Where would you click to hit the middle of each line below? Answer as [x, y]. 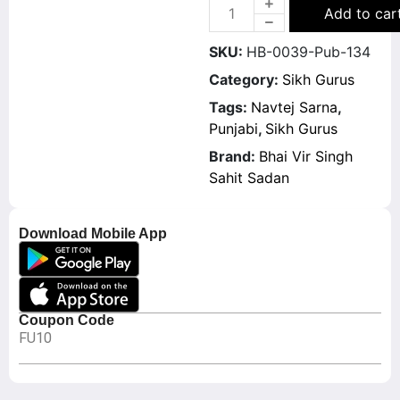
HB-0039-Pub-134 [308, 52]
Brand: [234, 156]
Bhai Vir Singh [306, 156]
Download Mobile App [93, 233]
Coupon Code [67, 320]
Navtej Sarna [294, 107]
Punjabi [233, 129]
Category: [246, 79]
